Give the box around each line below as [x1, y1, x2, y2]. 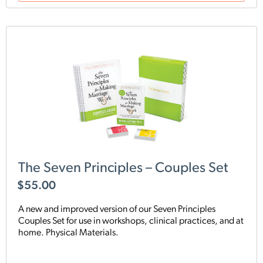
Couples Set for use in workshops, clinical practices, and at [18, 216, 244, 226]
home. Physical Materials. [18, 228, 119, 238]
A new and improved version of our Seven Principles [18, 204, 215, 214]
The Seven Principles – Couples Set [18, 161, 228, 176]
